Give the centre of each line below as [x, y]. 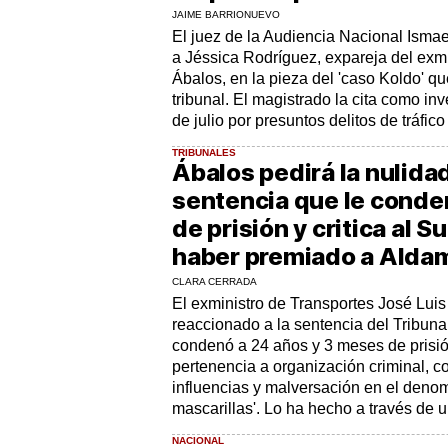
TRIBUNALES [204, 152]
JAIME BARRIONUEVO [226, 14]
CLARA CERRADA [214, 281]
